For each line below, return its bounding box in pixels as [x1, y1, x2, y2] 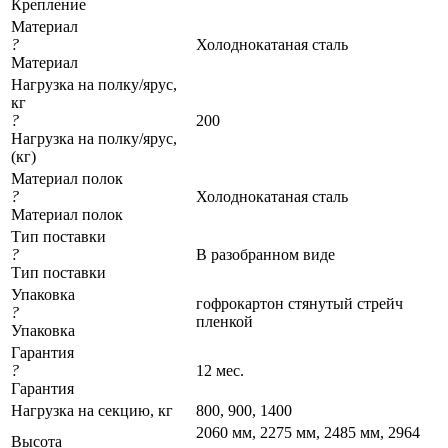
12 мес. [196, 361, 244, 379]
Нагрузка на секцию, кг [11, 401, 173, 419]
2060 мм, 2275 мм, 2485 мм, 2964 [196, 423, 420, 441]
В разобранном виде [196, 245, 335, 263]
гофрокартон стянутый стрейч [196, 294, 403, 312]
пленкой [196, 312, 253, 330]
